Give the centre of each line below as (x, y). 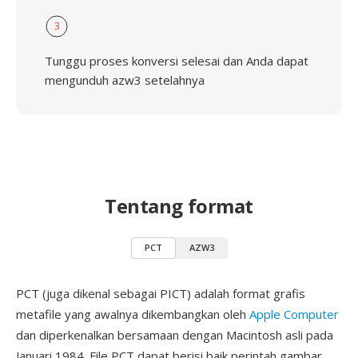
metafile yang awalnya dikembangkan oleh (133, 314)
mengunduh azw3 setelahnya (125, 80)
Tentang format (179, 206)
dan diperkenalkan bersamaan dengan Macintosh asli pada (175, 335)
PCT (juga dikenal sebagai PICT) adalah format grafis (161, 293)
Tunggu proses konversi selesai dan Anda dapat (177, 61)
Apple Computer (294, 314)
